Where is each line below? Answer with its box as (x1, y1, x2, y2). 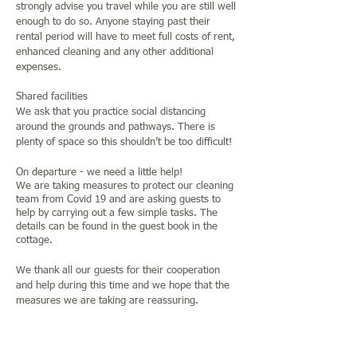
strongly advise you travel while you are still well (16, 2, 236, 12)
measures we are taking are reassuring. (16, 296, 198, 306)
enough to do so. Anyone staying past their (16, 17, 210, 27)
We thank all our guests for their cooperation (16, 265, 220, 276)
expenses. (16, 62, 65, 73)
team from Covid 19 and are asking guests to (16, 194, 221, 205)
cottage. (16, 235, 53, 245)
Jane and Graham (9, 332, 89, 343)
